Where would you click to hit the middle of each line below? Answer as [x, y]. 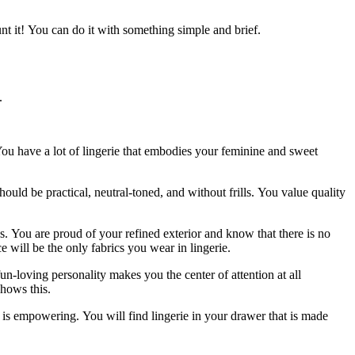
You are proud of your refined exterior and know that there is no [171, 234]
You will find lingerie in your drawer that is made [205, 316]
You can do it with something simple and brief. [144, 30]
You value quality [302, 193]
